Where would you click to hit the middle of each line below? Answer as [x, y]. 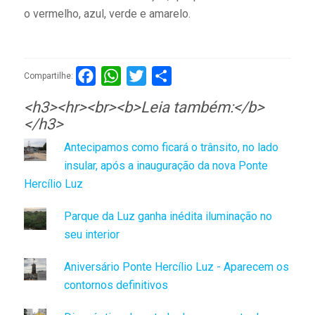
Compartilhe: [48, 76]
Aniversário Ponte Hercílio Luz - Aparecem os [176, 267]
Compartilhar [202, 76]
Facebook [120, 76]
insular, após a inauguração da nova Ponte [166, 166]
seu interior [91, 235]
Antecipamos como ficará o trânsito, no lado [171, 148]
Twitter [163, 76]
